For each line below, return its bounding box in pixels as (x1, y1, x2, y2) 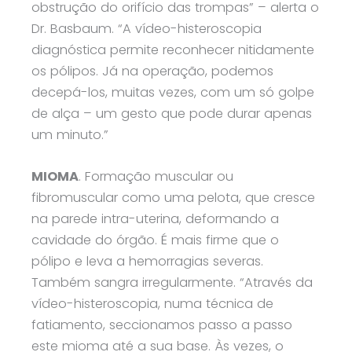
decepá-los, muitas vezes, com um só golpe (31, 83, 314, 102)
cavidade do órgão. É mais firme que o (31, 231, 279, 250)
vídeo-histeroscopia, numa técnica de (31, 295, 273, 313)
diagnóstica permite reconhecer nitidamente (31, 41, 314, 60)
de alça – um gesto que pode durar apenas (31, 104, 312, 123)
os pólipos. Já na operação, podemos (31, 62, 273, 81)
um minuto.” (31, 126, 108, 145)
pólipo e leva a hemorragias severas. (31, 252, 263, 271)
